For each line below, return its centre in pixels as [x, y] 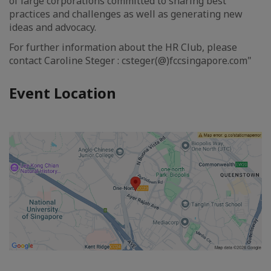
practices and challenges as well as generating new [126, 14]
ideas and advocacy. [53, 27]
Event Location [63, 93]
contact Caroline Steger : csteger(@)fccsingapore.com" [130, 60]
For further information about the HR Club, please [123, 47]
